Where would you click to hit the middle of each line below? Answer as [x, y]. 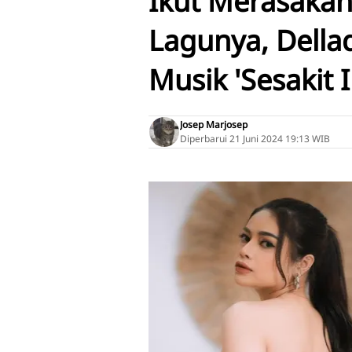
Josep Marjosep [214, 125]
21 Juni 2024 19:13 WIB [280, 139]
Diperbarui [203, 139]
